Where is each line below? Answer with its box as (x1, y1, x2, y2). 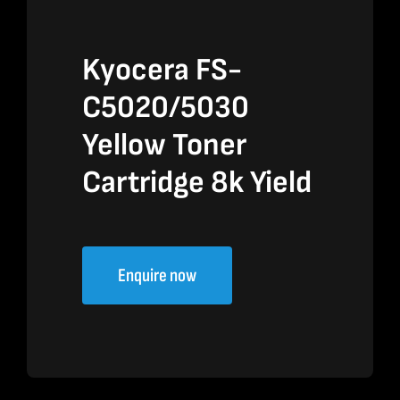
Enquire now (118, 264, 197, 287)
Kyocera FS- (82, 51, 243, 90)
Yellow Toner (82, 126, 247, 165)
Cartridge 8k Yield (82, 163, 312, 203)
